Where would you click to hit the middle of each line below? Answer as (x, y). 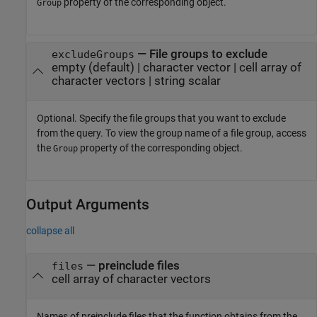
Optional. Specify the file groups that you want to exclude (161, 119)
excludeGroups (93, 54)
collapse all (50, 230)
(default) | (114, 68)
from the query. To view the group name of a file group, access (172, 133)
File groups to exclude (208, 54)
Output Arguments (88, 205)
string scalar (187, 81)
